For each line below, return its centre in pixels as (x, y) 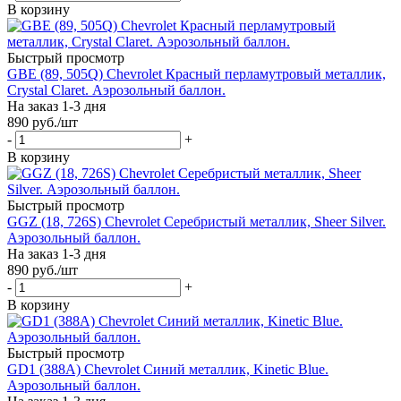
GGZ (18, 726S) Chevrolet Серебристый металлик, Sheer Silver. (196, 221)
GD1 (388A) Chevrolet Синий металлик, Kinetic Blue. (168, 369)
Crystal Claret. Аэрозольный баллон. (116, 90)
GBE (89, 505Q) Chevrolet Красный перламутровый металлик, (196, 73)
